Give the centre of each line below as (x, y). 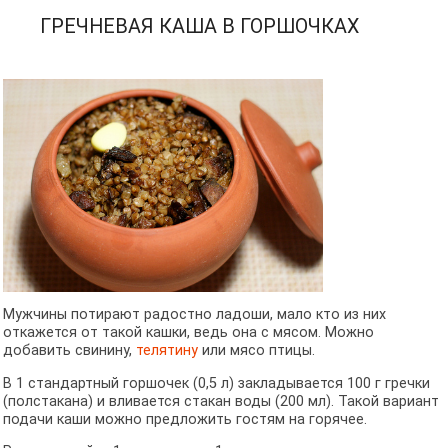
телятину (166, 351)
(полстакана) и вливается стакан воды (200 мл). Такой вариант (220, 401)
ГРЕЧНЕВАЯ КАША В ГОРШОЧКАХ (199, 27)
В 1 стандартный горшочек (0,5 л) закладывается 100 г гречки (216, 383)
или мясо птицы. (258, 351)
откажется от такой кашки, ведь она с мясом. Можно (188, 333)
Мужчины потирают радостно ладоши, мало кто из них (194, 315)
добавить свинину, (69, 351)
